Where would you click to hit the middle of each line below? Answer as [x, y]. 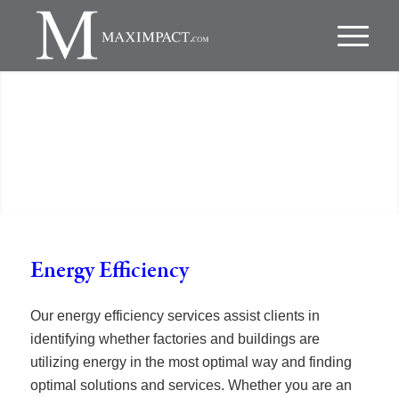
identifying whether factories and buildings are [175, 338]
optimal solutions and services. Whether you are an [191, 385]
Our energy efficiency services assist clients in [175, 315]
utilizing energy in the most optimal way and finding [191, 362]
